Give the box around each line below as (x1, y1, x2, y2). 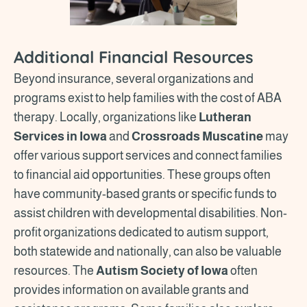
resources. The (14, 263, 96, 278)
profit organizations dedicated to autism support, (14, 225, 269, 239)
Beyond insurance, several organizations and (14, 71, 254, 86)
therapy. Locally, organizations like (14, 110, 199, 124)
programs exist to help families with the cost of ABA (14, 90, 282, 105)
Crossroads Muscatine (132, 129, 265, 143)
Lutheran (199, 110, 251, 124)
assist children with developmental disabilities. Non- (14, 206, 287, 220)
